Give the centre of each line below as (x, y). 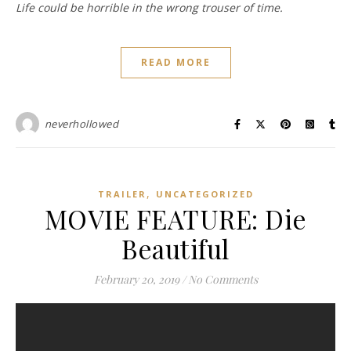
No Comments (223, 280)
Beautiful (175, 249)
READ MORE (175, 63)
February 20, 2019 (136, 280)
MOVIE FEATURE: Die (175, 219)
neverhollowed (81, 124)
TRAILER (122, 194)
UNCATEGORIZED (204, 194)
